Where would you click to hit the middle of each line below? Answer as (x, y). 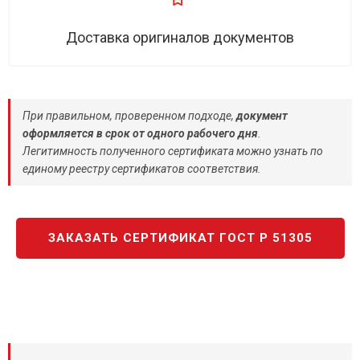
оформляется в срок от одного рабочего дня (140, 134)
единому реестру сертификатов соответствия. (142, 169)
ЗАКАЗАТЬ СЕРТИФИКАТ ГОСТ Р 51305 (180, 238)
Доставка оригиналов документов (180, 38)
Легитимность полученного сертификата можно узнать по (173, 151)
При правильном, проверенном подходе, (129, 116)
